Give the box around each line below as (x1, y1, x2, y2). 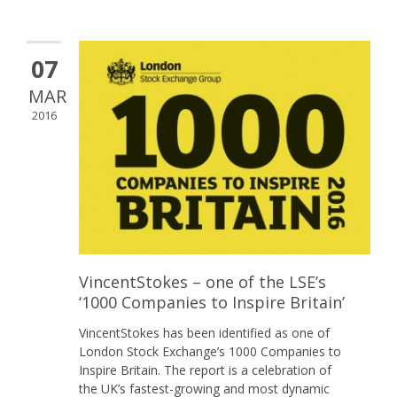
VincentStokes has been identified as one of (79, 324, 330, 342)
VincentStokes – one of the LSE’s (79, 271, 326, 293)
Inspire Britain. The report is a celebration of (79, 362, 331, 379)
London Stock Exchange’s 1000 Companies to (79, 343, 341, 361)
